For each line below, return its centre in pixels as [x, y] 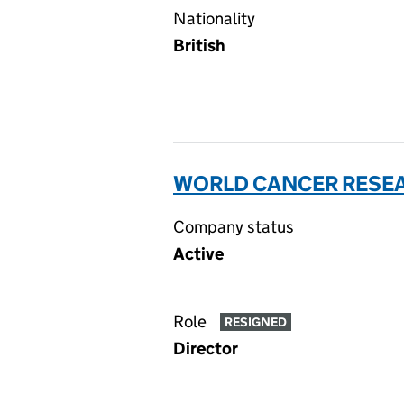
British [199, 46]
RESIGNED [255, 322]
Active [198, 254]
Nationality [214, 18]
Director [206, 349]
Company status [234, 227]
